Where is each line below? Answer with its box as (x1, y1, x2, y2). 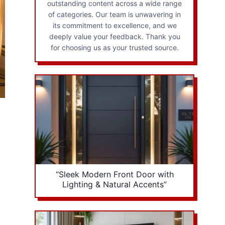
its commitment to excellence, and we (52, 21, 177, 30)
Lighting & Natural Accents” (62, 179, 167, 189)
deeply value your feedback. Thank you (49, 32, 180, 41)
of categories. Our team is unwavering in (48, 10, 181, 19)
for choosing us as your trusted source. (50, 43, 179, 52)
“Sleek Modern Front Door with (55, 169, 174, 179)
